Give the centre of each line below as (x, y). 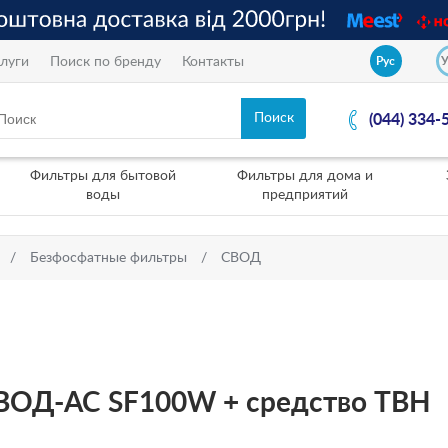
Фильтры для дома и (304, 176)
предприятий (304, 195)
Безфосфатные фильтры (108, 258)
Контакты (213, 61)
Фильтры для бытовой (102, 176)
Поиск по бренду (105, 61)
